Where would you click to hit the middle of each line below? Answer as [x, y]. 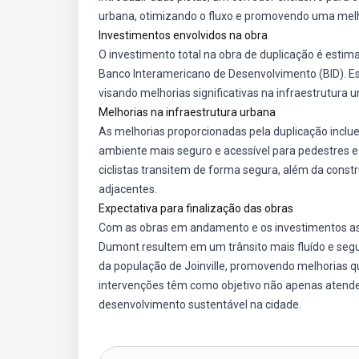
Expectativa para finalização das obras [196, 208]
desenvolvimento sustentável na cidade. [200, 305]
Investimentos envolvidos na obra [183, 35]
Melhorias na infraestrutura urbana [187, 112]
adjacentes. [128, 189]
